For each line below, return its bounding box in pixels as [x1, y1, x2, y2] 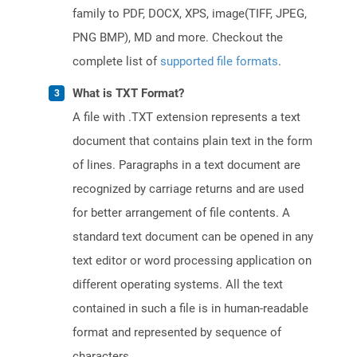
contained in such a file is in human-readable [73, 301, 308, 316]
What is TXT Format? [73, 86, 184, 101]
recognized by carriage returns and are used [73, 182, 304, 197]
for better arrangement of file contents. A [73, 206, 290, 221]
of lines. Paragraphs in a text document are [73, 158, 300, 173]
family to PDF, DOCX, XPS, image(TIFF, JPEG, [73, 6, 307, 22]
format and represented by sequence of [73, 325, 281, 340]
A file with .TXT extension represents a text [73, 110, 300, 125]
